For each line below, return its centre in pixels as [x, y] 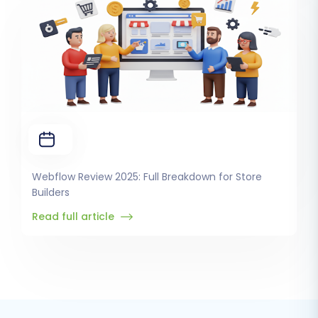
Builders [51, 193]
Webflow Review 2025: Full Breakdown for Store [147, 177]
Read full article [75, 217]
